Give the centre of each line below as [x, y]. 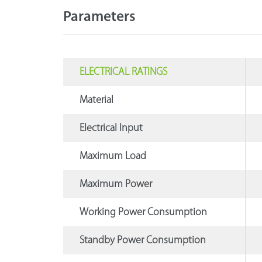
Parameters [99, 17]
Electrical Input [111, 128]
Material [96, 100]
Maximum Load [113, 156]
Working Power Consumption [143, 212]
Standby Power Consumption [142, 240]
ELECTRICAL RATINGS [123, 72]
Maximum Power [116, 184]
